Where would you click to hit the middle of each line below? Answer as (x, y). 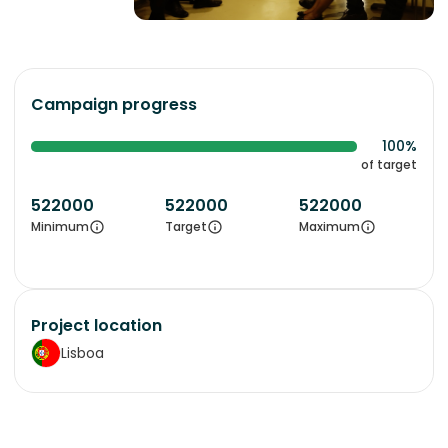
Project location (96, 325)
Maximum (329, 226)
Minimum (60, 226)
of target (389, 164)
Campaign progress (114, 104)
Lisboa (82, 352)
